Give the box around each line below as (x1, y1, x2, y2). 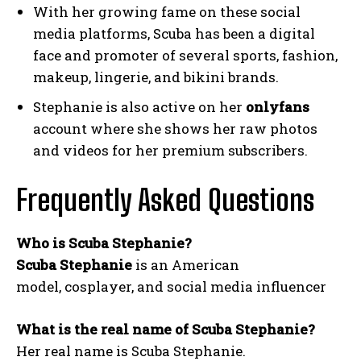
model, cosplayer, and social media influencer (16, 277, 326, 297)
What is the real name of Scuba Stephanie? (16, 320, 315, 339)
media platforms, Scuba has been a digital (33, 24, 315, 44)
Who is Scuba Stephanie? (16, 234, 192, 253)
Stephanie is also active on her (33, 98, 246, 117)
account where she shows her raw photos (33, 119, 317, 139)
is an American (132, 255, 239, 275)
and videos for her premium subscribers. (33, 141, 308, 160)
